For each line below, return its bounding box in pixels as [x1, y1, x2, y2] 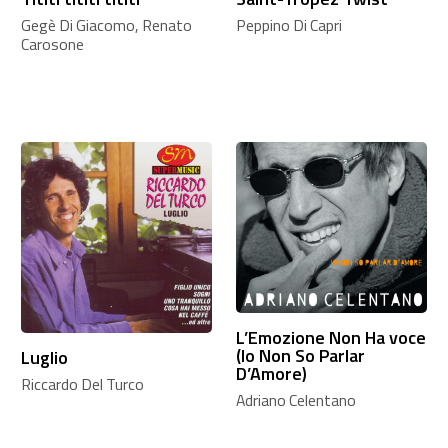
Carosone [20, 32, 84, 57]
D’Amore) [235, 360, 307, 388]
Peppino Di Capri [235, 13, 342, 38]
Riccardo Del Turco [20, 372, 144, 397]
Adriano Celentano [235, 388, 356, 413]
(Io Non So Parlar [235, 342, 365, 370]
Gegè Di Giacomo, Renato [20, 13, 192, 38]
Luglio [20, 344, 68, 372]
